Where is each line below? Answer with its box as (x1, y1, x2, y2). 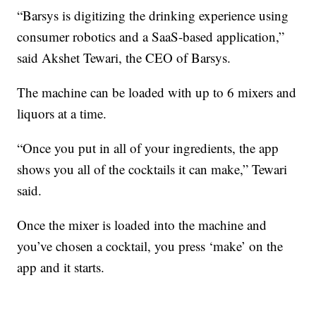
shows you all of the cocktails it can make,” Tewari (17, 160, 288, 178)
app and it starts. (17, 258, 105, 276)
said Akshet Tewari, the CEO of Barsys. (17, 49, 231, 67)
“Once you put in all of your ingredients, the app (17, 139, 279, 157)
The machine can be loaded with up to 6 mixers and (17, 83, 297, 102)
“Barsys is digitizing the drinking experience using (17, 6, 289, 25)
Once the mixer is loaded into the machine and (17, 216, 267, 234)
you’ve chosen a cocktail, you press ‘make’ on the (17, 237, 284, 255)
